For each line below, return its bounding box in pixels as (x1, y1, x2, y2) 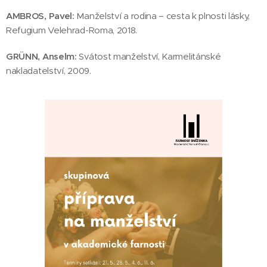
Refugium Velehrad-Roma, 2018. (6, 24, 138, 36)
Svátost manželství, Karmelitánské (76, 51, 221, 63)
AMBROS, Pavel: (6, 10, 77, 22)
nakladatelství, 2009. (6, 65, 91, 77)
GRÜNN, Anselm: (6, 51, 77, 63)
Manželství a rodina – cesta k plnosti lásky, (76, 10, 250, 22)
